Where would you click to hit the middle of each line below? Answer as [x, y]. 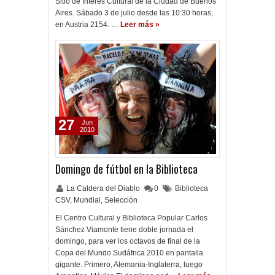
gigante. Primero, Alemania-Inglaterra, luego [129, 265]
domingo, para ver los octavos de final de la [128, 241]
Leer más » [140, 25]
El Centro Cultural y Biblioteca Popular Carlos [131, 218]
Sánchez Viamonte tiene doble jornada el [124, 230]
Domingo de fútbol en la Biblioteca [126, 169]
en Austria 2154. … [87, 25]
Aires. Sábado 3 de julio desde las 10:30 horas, [134, 13]
